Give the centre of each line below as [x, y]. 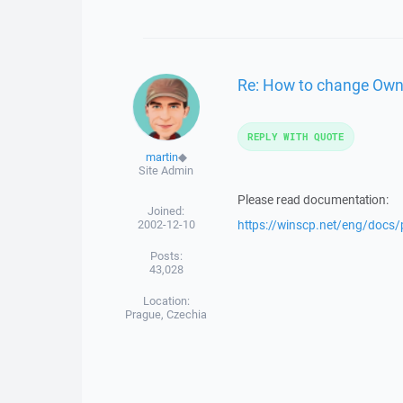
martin [161, 157]
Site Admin [166, 170]
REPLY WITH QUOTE [296, 136]
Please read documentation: [313, 200]
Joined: [166, 211]
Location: [166, 301]
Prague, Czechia [166, 314]
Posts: [166, 256]
